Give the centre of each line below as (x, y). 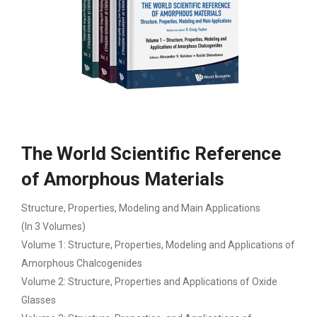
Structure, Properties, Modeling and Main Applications (141, 208)
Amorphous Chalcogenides (82, 264)
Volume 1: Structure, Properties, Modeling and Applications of (158, 245)
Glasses (39, 300)
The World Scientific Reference (151, 154)
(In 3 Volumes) (53, 227)
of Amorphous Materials (123, 179)
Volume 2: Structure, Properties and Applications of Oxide (149, 282)
